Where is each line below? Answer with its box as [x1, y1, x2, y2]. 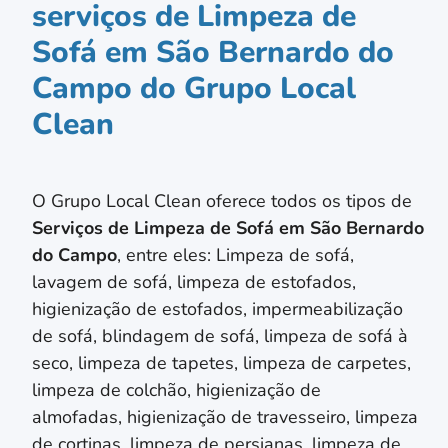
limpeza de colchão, [32, 377, 196, 402]
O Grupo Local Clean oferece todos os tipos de [32, 188, 412, 213]
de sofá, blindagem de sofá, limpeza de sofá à [32, 323, 408, 348]
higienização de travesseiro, [127, 404, 355, 429]
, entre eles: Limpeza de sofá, [117, 242, 354, 267]
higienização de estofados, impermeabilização [32, 296, 403, 321]
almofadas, [32, 404, 127, 429]
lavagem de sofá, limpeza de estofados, [32, 269, 356, 294]
